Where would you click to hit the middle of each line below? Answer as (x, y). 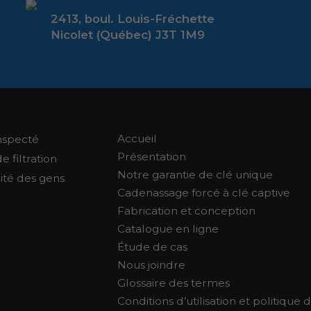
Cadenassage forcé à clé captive (204, 193)
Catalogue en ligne (168, 229)
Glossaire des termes (174, 283)
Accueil (137, 138)
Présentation (152, 157)
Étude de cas (153, 247)
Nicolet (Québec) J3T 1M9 (127, 35)
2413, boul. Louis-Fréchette (132, 19)
